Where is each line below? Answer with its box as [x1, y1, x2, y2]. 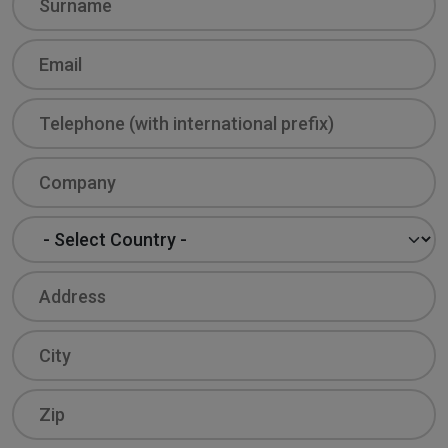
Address [11, 271, 72, 291]
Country [11, 216, 69, 236]
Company [11, 157, 81, 177]
